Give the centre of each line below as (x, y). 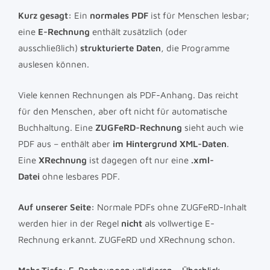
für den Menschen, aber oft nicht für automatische (123, 111)
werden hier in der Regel (70, 223)
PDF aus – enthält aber (65, 143)
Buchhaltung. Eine (57, 127)
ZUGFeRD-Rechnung (139, 127)
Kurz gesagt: (45, 15)
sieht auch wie (213, 127)
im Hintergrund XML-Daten (170, 143)
